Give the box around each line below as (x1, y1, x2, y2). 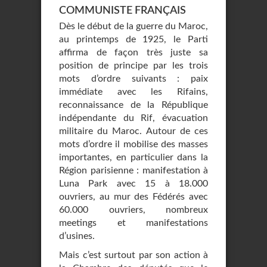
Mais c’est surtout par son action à (59, 250, 208, 260)
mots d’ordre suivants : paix (59, 74, 208, 83)
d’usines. (59, 231, 95, 241)
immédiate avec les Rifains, (59, 87, 208, 97)
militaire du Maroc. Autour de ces (59, 126, 208, 136)
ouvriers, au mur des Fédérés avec (59, 192, 208, 201)
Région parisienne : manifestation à (59, 166, 208, 175)
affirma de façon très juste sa (59, 48, 208, 57)
